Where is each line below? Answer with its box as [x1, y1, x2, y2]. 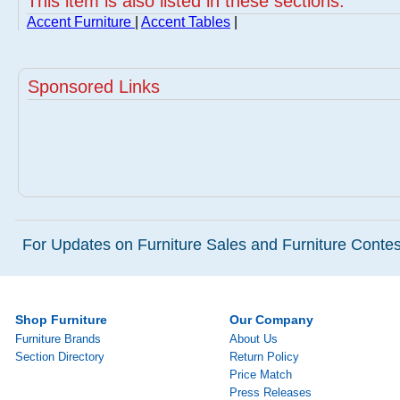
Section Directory [15, 350, 104, 363]
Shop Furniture [15, 312, 107, 327]
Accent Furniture [27, 14, 135, 29]
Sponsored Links [28, 77, 160, 96]
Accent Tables [141, 14, 230, 29]
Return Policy [229, 350, 299, 363]
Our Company [229, 312, 313, 327]
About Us [229, 332, 278, 346]
